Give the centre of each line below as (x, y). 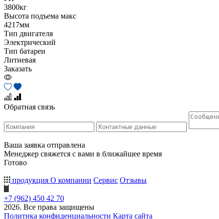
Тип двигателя (28, 33)
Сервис (106, 180)
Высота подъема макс (40, 16)
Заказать (18, 68)
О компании (71, 180)
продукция (30, 180)
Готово (15, 162)
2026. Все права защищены (49, 207)
